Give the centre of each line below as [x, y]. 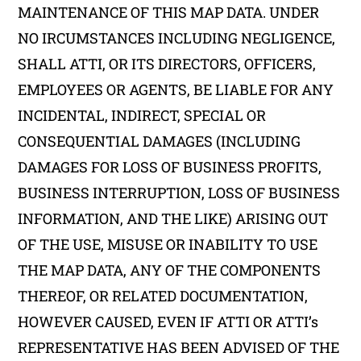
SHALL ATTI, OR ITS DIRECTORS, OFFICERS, [167, 64]
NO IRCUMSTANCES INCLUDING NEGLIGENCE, [177, 38]
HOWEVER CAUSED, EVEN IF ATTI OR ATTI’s [168, 322]
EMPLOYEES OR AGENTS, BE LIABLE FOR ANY [176, 89]
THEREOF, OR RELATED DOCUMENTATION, [163, 296]
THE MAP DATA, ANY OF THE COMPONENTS [170, 270]
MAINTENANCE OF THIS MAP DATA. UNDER [169, 12]
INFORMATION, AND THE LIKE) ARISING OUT [173, 218]
